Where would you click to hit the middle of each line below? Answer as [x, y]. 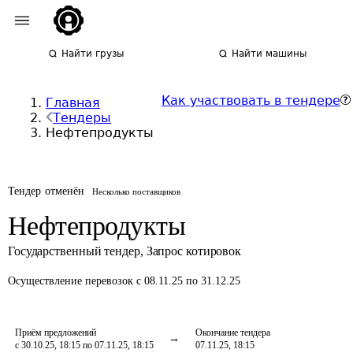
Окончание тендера [233, 333]
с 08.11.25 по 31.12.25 [188, 281]
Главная [73, 103]
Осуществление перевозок [72, 281]
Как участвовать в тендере [251, 100]
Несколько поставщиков [137, 191]
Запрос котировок [194, 251]
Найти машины [269, 54]
